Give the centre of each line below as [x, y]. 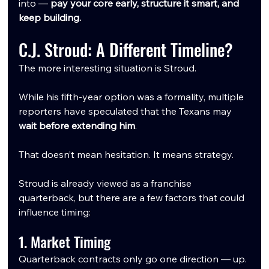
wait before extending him [77, 125]
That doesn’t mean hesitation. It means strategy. [126, 154]
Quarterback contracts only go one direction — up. [133, 258]
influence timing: [55, 212]
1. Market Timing [65, 241]
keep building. [50, 17]
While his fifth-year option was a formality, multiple [133, 96]
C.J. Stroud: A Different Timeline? [126, 49]
